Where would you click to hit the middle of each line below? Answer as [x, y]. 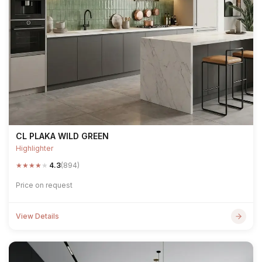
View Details [37, 216]
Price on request [44, 185]
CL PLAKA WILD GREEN [62, 136]
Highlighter [35, 148]
